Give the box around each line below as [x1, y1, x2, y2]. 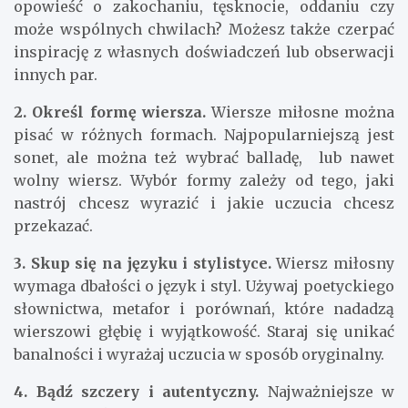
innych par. [14, 66, 97, 85]
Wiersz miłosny [276, 254, 394, 273]
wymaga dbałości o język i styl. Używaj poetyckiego [14, 277, 394, 296]
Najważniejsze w [267, 382, 394, 402]
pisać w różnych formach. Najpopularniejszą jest [14, 126, 394, 145]
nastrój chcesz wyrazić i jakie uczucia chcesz [14, 194, 394, 213]
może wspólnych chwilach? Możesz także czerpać [14, 20, 394, 39]
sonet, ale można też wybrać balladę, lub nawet [14, 148, 394, 168]
